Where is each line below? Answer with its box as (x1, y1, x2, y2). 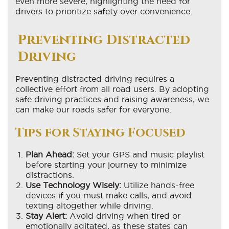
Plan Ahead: (26, 149, 74, 159)
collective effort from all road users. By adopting (15, 84, 209, 94)
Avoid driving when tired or (67, 211, 180, 220)
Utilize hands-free (121, 180, 194, 190)
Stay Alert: (26, 211, 67, 220)
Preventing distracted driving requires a (15, 74, 174, 83)
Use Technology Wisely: (26, 180, 121, 190)
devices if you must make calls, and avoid (26, 190, 192, 200)
